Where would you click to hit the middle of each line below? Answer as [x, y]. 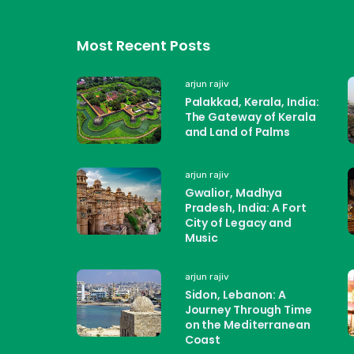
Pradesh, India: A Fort [245, 207]
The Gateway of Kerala [250, 117]
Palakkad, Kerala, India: [252, 102]
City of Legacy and [238, 222]
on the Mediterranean [247, 324]
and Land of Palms [237, 132]
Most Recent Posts [144, 45]
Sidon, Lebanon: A [235, 294]
